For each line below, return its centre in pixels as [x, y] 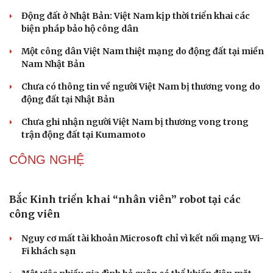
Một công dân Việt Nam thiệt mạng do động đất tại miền [143, 51]
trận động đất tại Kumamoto [83, 135]
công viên [35, 214]
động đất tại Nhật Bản [68, 100]
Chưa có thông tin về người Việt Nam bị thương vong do [141, 87]
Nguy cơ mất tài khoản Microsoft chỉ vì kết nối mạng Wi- [143, 239]
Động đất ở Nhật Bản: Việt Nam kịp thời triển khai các [136, 16]
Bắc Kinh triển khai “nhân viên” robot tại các [125, 200]
